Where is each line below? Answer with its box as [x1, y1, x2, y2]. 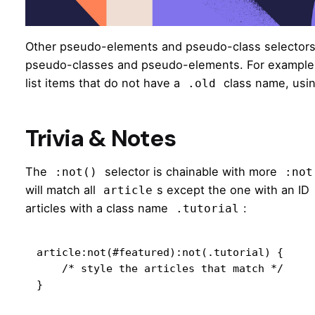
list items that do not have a [25, 76, 184, 91]
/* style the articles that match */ [37, 262, 62, 275]
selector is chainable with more [101, 165, 281, 179]
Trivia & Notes [25, 123, 176, 154]
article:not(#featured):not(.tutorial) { [37, 246, 283, 259]
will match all [25, 183, 99, 198]
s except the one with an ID [157, 183, 313, 198]
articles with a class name [25, 201, 172, 216]
